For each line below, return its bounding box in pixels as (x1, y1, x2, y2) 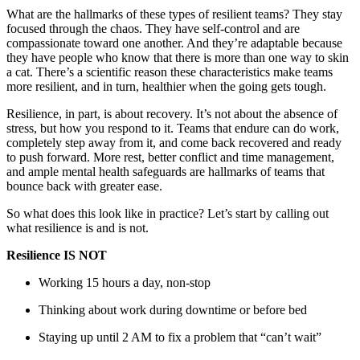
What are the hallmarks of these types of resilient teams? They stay (6, 7, 342, 22)
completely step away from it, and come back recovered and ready (6, 136, 342, 150)
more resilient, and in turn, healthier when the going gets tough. (6, 80, 326, 94)
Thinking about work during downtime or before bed (39, 303, 307, 317)
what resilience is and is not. (6, 221, 149, 235)
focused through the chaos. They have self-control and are (6, 22, 300, 36)
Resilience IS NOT (6, 248, 107, 263)
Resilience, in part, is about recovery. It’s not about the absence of (6, 107, 337, 121)
